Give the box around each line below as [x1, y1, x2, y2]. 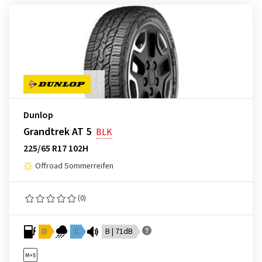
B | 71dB [105, 226, 133, 237]
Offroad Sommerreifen [35, 160, 113, 172]
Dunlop [23, 109, 53, 122]
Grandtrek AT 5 [23, 125, 91, 139]
